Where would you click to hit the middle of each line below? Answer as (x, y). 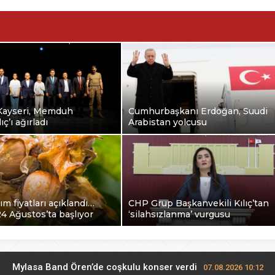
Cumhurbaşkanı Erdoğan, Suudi (198, 111)
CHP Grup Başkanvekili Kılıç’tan (199, 203)
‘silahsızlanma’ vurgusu (179, 214)
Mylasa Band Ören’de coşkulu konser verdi (104, 267)
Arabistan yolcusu (168, 122)
